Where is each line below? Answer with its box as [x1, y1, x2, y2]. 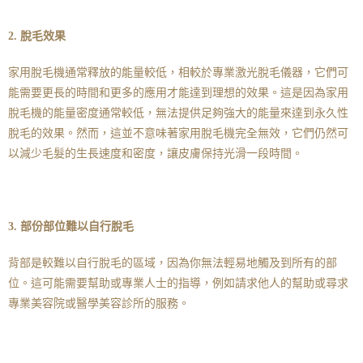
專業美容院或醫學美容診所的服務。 [8, 297, 190, 310]
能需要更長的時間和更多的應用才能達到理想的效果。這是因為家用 [8, 86, 348, 99]
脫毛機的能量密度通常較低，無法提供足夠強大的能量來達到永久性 [8, 106, 348, 119]
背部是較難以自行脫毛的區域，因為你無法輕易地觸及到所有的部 [8, 256, 337, 269]
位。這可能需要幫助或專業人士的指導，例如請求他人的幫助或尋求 [8, 276, 348, 289]
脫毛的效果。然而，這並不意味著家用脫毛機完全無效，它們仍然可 [8, 126, 348, 139]
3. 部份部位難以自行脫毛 [8, 220, 134, 233]
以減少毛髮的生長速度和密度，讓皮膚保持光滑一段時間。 [8, 147, 303, 160]
